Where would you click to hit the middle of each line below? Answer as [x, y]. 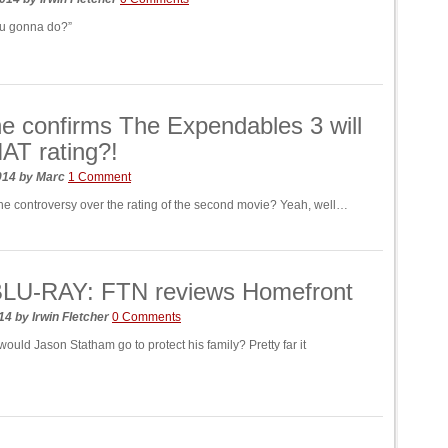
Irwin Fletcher [70, 317]
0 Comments [146, 317]
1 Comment [99, 177]
